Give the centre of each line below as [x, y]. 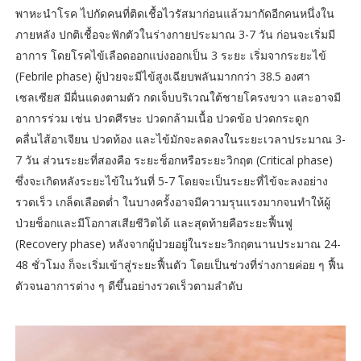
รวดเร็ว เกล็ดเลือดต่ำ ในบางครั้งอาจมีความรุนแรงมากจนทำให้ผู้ [172, 201]
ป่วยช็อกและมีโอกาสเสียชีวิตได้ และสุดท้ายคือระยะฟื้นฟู [154, 222]
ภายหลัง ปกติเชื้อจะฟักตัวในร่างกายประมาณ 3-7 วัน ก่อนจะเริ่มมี [175, 34]
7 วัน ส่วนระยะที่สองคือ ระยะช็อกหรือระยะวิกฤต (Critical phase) [174, 160]
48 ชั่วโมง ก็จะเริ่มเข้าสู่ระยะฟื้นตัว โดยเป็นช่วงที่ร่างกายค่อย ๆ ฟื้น [179, 264]
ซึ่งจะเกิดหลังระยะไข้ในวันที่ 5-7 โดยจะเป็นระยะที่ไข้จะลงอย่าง [171, 180]
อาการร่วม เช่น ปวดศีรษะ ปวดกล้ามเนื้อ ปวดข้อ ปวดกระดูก [162, 118]
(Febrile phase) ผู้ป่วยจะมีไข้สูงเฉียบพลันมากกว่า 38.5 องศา [162, 76]
